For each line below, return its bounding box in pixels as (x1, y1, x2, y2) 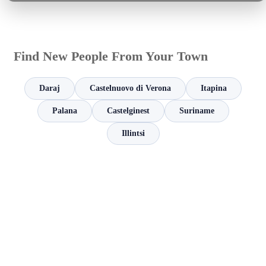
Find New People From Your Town (14, 49, 208, 64)
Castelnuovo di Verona (90, 84, 171, 93)
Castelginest (106, 106, 150, 116)
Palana (52, 106, 77, 116)
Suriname (179, 106, 214, 116)
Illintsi (121, 129, 145, 138)
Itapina (201, 84, 227, 93)
